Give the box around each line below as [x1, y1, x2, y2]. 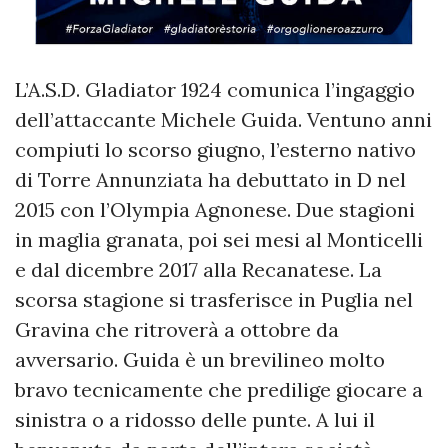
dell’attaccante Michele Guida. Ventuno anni [15, 106, 432, 132]
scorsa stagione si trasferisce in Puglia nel [15, 286, 413, 312]
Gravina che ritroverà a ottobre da [15, 316, 339, 342]
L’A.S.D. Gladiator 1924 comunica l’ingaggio [15, 76, 415, 102]
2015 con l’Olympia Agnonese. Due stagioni [15, 196, 415, 222]
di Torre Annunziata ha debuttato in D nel [15, 166, 406, 192]
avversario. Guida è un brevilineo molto [15, 346, 385, 372]
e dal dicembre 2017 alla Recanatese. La [15, 256, 382, 282]
